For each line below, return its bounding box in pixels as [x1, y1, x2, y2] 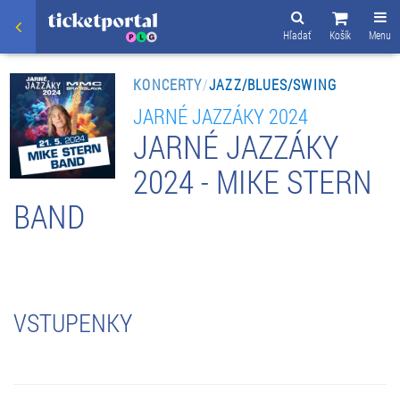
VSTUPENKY [13, 305, 132, 339]
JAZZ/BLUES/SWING [209, 74, 337, 94]
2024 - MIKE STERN [133, 159, 373, 203]
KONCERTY [133, 74, 203, 94]
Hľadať [283, 28, 312, 42]
